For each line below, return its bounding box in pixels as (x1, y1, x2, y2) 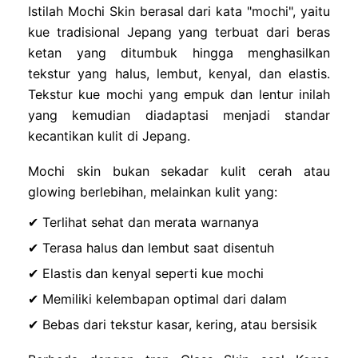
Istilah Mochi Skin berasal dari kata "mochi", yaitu (28, 2, 330, 19)
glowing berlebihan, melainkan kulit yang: (28, 183, 277, 200)
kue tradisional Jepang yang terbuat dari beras (28, 23, 330, 40)
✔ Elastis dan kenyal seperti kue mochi (28, 265, 264, 281)
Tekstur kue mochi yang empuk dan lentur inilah (28, 86, 330, 102)
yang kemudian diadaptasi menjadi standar (28, 106, 330, 123)
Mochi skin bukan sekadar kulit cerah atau (28, 162, 330, 179)
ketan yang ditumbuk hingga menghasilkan (28, 44, 330, 61)
